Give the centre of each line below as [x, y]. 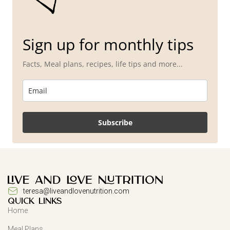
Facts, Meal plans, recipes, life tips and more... [103, 64]
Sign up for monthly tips [108, 44]
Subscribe [115, 122]
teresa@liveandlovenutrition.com [76, 191]
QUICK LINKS [35, 201]
